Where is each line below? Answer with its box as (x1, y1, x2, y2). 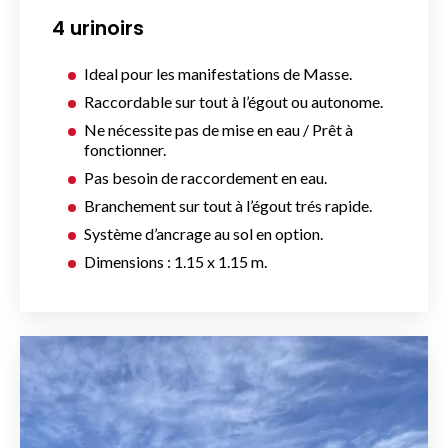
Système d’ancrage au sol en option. (84, 224, 323, 244)
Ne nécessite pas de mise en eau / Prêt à (84, 120, 353, 140)
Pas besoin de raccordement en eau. (84, 168, 327, 188)
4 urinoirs (52, 15, 144, 43)
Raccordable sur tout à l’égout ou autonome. (84, 92, 383, 112)
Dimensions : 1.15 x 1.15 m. (84, 252, 267, 272)
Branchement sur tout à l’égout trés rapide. (84, 196, 372, 216)
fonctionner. (84, 140, 166, 160)
